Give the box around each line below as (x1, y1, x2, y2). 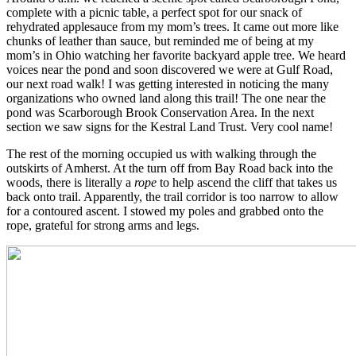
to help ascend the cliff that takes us (157, 175, 337, 189)
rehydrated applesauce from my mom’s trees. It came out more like (6, 19, 339, 33)
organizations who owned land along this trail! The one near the (6, 91, 326, 105)
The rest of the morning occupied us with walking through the (6, 146, 316, 161)
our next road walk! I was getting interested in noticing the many (6, 76, 329, 91)
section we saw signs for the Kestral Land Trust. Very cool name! (6, 119, 333, 133)
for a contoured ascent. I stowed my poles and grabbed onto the (6, 203, 323, 218)
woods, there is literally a (6, 175, 134, 189)
